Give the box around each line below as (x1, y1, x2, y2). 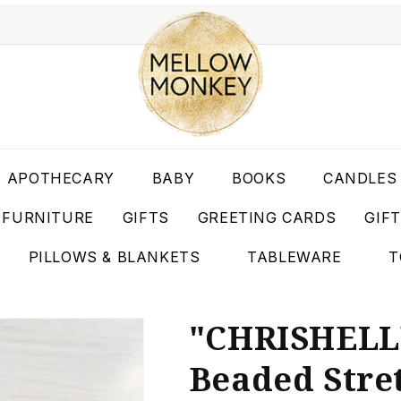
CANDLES (323, 169, 397, 187)
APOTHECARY (6, 169, 115, 187)
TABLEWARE (247, 248, 342, 266)
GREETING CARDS (197, 209, 337, 226)
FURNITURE (2, 209, 94, 226)
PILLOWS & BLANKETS (28, 248, 200, 266)
